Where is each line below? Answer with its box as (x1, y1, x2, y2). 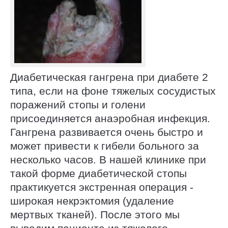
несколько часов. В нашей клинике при (10, 153, 206, 165)
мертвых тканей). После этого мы (10, 208, 180, 220)
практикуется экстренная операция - (10, 181, 193, 193)
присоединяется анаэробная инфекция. (10, 112, 210, 124)
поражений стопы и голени (10, 98, 146, 110)
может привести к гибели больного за (10, 139, 199, 152)
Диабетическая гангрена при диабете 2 (10, 71, 208, 83)
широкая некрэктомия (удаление (10, 194, 174, 207)
